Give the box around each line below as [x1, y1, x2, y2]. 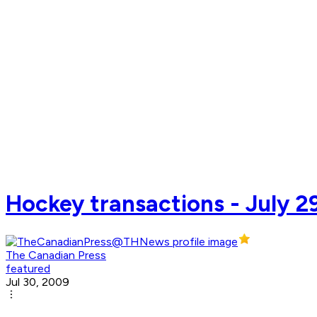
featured [6, 262, 50, 276]
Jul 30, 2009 [6, 275, 69, 289]
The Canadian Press [6, 248, 106, 263]
